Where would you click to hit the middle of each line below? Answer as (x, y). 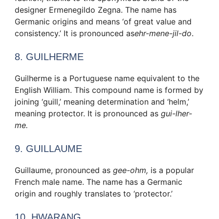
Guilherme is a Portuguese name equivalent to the (107, 78)
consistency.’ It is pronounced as (75, 33)
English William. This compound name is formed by (109, 90)
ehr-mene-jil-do (163, 33)
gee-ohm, (131, 170)
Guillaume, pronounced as (64, 170)
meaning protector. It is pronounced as (88, 113)
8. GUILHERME (49, 56)
